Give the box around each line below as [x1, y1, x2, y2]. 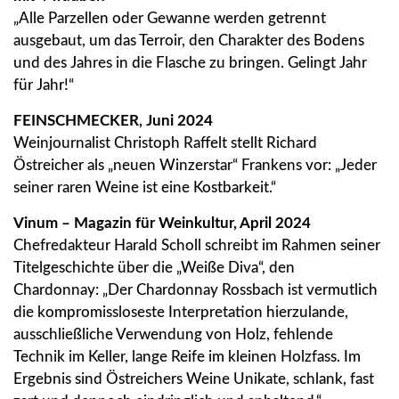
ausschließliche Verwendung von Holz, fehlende [13, 327, 333, 343]
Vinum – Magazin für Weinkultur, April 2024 [13, 216, 311, 232]
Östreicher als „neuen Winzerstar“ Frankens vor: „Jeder [13, 158, 377, 174]
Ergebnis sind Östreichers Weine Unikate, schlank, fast [13, 371, 374, 387]
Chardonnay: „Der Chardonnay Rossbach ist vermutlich [13, 282, 378, 298]
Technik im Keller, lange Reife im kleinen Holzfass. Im [13, 349, 361, 365]
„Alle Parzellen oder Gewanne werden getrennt [13, 11, 326, 27]
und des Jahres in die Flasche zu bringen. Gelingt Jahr [13, 55, 367, 71]
